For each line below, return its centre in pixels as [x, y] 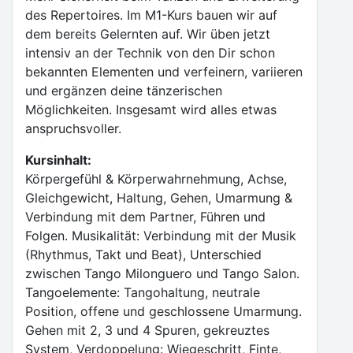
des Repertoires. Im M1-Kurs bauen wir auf [151, 15]
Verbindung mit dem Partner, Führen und [145, 217]
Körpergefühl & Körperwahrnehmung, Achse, [156, 179]
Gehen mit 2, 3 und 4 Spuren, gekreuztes [147, 330]
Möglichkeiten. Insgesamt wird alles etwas [151, 110]
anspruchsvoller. [73, 128]
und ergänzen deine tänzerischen [124, 91]
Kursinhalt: [58, 160]
